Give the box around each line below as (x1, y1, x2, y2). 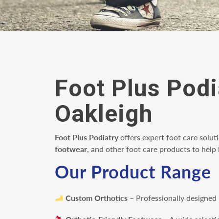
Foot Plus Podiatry (55, 132, 118, 142)
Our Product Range (55, 160, 216, 182)
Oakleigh (55, 99, 159, 128)
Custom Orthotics (66, 193, 128, 202)
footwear (55, 144, 87, 153)
